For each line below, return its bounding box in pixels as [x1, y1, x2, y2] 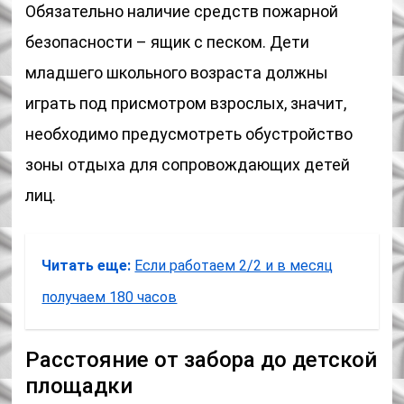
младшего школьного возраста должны [25, 63, 329, 82]
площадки [25, 373, 133, 399]
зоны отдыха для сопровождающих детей [25, 155, 351, 174]
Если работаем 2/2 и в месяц [134, 257, 334, 274]
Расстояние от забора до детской [25, 347, 378, 372]
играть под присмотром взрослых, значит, [25, 94, 347, 113]
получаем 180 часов [41, 289, 178, 306]
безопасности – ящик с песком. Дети [25, 32, 310, 51]
